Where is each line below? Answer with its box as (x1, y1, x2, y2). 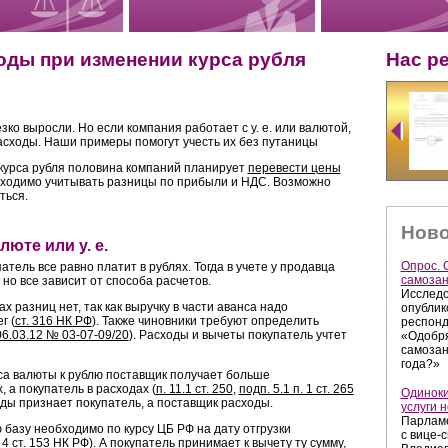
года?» (400, 356, 440, 371)
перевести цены (247, 160, 341, 175)
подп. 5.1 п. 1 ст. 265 (238, 382, 354, 397)
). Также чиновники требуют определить (91, 314, 319, 329)
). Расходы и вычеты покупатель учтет (128, 328, 347, 343)
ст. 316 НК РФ (14, 314, 92, 329)
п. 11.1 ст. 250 (155, 382, 233, 397)
